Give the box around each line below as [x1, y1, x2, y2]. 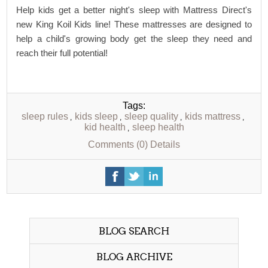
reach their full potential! [16, 48, 111, 58]
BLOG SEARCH [99, 226, 169, 237]
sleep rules [21, 111, 68, 121]
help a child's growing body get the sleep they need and [16, 33, 252, 44]
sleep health [132, 122, 184, 132]
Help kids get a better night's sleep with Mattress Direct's [16, 5, 252, 15]
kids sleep [74, 111, 118, 121]
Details [150, 139, 180, 150]
